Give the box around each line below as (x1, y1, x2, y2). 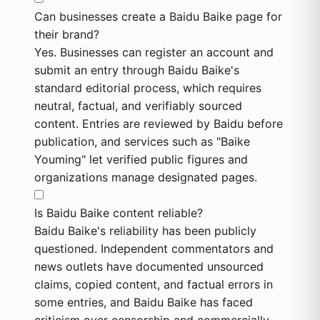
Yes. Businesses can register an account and (34, 45, 274, 59)
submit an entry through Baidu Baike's (34, 63, 239, 77)
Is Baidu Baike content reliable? (34, 206, 203, 220)
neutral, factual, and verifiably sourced (34, 99, 242, 113)
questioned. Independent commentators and (34, 241, 274, 256)
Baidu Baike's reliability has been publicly (34, 224, 256, 238)
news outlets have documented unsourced (34, 259, 264, 274)
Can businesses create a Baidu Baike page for (34, 9, 282, 24)
